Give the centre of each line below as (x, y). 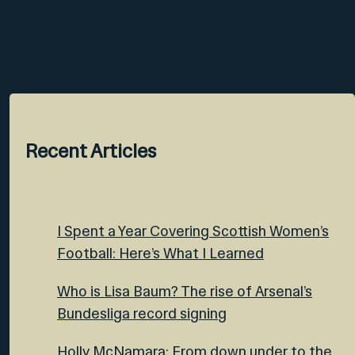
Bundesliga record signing (142, 313)
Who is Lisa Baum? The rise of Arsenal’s (185, 291)
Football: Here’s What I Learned (160, 253)
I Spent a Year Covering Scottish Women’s (193, 231)
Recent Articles (91, 151)
